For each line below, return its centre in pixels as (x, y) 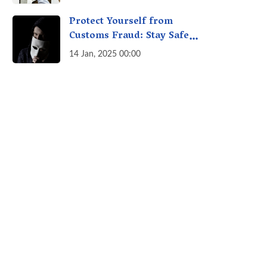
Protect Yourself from (121, 22)
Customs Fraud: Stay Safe (129, 37)
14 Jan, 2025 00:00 (105, 55)
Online (85, 51)
